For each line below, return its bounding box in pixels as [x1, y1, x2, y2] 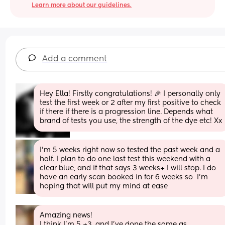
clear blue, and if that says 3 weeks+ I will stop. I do [40, 164, 216, 172]
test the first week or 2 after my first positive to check [40, 99, 221, 106]
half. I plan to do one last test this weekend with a [40, 155, 211, 163]
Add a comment [42, 55, 107, 63]
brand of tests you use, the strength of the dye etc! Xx [40, 117, 222, 125]
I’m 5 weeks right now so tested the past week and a [40, 146, 220, 154]
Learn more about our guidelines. [32, 2, 132, 9]
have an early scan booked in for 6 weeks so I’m [40, 173, 208, 181]
